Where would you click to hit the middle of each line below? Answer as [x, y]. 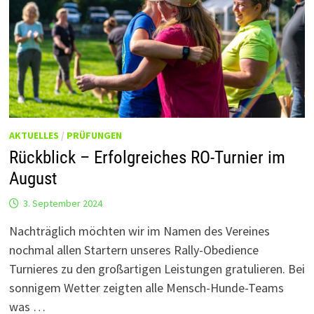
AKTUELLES [34, 136]
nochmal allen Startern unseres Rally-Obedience [134, 250]
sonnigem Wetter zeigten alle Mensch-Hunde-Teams [146, 288]
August [33, 179]
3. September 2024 [62, 204]
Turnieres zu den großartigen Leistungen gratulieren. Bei [157, 269]
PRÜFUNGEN [94, 136]
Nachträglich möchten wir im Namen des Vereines [139, 231]
